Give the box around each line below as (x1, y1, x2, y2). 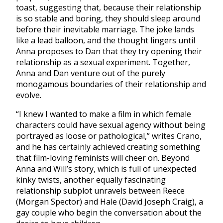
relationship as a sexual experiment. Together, (16, 56, 190, 68)
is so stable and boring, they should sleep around (16, 12, 200, 24)
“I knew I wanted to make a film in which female (16, 108, 191, 119)
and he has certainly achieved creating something (16, 141, 200, 152)
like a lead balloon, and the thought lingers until (16, 34, 195, 46)
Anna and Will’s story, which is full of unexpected (16, 163, 196, 174)
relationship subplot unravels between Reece (16, 185, 185, 196)
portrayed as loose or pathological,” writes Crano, (16, 130, 202, 141)
